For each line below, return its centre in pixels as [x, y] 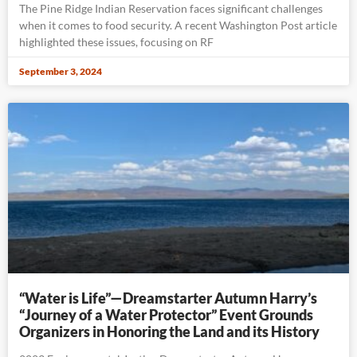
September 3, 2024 [61, 71]
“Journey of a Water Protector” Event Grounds [166, 314]
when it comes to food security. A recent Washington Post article [178, 25]
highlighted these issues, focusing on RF [116, 41]
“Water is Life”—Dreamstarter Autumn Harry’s [168, 298]
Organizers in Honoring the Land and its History [169, 331]
